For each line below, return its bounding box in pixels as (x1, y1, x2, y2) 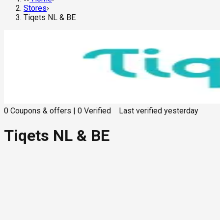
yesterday (164, 106, 198, 116)
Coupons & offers (10, 106, 71, 116)
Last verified (119, 106, 162, 116)
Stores (24, 3, 47, 13)
